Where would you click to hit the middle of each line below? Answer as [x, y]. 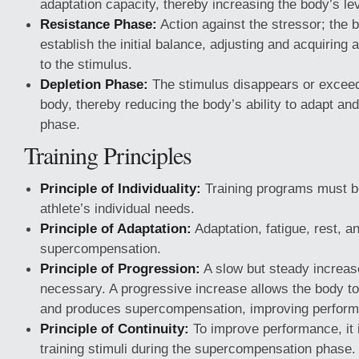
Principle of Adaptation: [116, 228]
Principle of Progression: [120, 268]
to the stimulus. [86, 64]
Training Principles [108, 155]
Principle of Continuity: [115, 329]
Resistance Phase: [99, 24]
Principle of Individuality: [121, 188]
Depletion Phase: [94, 84]
